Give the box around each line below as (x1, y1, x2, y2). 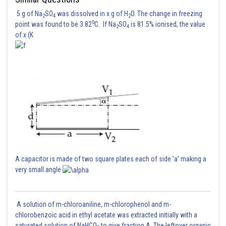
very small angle (15, 165, 63, 174)
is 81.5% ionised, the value (129, 20, 205, 29)
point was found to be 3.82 (15, 20, 92, 29)
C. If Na (94, 20, 116, 29)
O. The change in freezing (131, 10, 202, 18)
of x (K (15, 31, 33, 39)
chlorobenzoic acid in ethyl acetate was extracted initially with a (15, 210, 197, 219)
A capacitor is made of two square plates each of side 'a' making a (15, 155, 206, 163)
